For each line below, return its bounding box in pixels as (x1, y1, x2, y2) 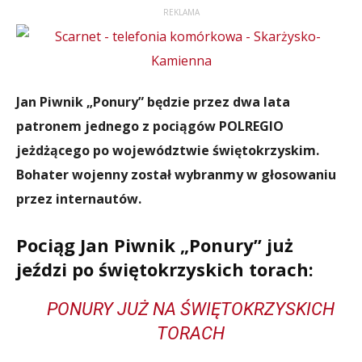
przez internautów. (16, 190, 141, 208)
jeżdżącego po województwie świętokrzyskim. (16, 141, 319, 159)
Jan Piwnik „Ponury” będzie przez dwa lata (16, 93, 290, 111)
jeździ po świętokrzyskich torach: (16, 257, 314, 281)
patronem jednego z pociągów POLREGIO (16, 117, 284, 135)
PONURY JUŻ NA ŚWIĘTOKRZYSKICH (47, 299, 335, 319)
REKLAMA (162, 6, 200, 18)
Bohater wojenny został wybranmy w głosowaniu (16, 166, 336, 183)
